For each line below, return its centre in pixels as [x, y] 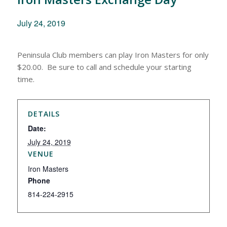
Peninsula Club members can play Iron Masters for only [113, 55]
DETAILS [44, 114]
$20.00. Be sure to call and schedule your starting [104, 67]
